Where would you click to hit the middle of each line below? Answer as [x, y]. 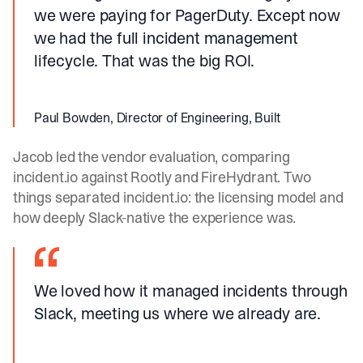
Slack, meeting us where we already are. [177, 314]
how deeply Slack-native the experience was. [155, 218]
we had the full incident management [166, 38]
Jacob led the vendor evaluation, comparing [152, 157]
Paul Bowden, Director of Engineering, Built [158, 117]
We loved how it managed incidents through [191, 291]
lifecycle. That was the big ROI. [145, 61]
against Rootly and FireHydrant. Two [194, 177]
